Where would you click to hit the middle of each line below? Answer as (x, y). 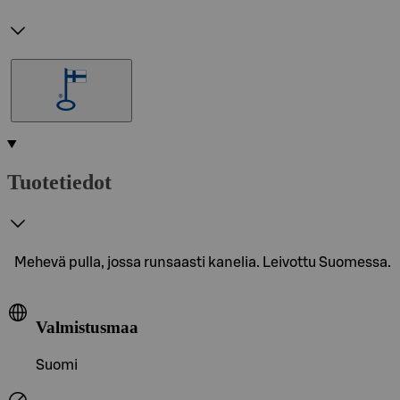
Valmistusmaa (87, 328)
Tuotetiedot (59, 182)
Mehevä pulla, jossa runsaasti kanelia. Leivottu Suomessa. (203, 262)
